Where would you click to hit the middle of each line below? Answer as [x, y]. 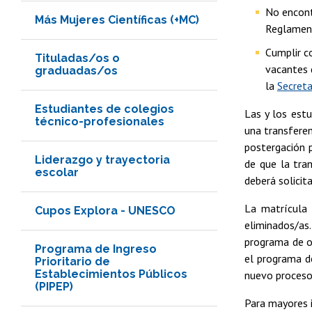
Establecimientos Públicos [111, 274]
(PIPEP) [54, 286]
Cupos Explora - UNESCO [105, 210]
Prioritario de [72, 261]
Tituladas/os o [77, 58]
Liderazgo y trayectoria [102, 159]
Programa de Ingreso [96, 249]
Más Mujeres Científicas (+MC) [117, 19]
